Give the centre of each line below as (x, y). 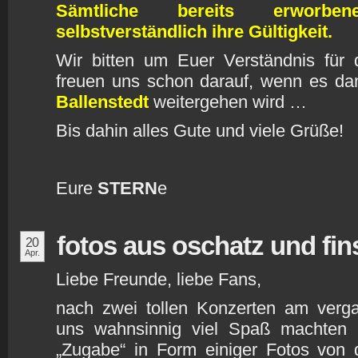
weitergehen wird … (228, 102)
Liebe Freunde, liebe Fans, (159, 279)
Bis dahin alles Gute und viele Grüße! (200, 131)
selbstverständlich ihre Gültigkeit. (194, 32)
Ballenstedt (102, 102)
